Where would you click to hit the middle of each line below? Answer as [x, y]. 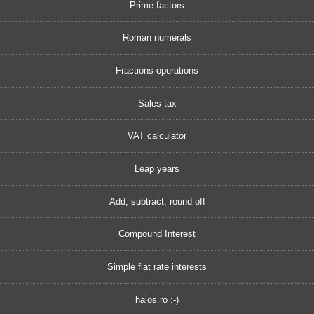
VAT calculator [157, 136]
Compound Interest [157, 234]
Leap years [157, 168]
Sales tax [157, 103]
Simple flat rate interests [157, 266]
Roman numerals [157, 38]
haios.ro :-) [157, 299]
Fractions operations [157, 70]
